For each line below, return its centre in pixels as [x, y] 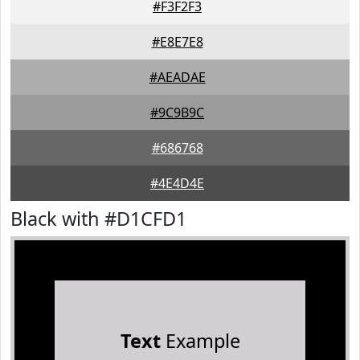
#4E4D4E [177, 183]
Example [200, 341]
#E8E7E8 [177, 42]
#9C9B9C [177, 112]
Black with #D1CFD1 [98, 219]
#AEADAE [177, 77]
